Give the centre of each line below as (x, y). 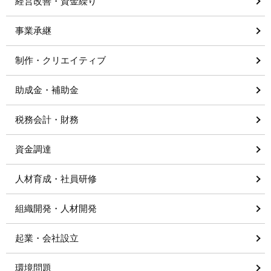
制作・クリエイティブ (60, 60)
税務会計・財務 (47, 119)
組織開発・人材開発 (56, 208)
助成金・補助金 (47, 90)
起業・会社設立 (47, 238)
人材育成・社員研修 (56, 179)
